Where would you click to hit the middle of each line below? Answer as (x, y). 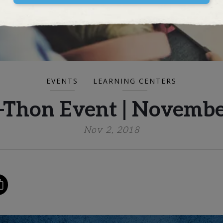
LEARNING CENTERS (135, 81)
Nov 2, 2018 (111, 130)
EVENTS (62, 81)
